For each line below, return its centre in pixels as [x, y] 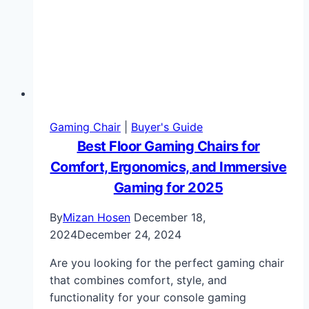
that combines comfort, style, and [138, 280]
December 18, [170, 218]
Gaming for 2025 [168, 188]
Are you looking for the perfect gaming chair [167, 263]
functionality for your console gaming [148, 298]
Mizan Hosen [97, 218]
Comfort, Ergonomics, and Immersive [168, 167]
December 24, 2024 [129, 235]
